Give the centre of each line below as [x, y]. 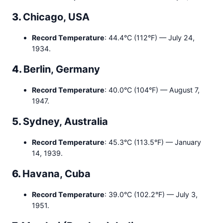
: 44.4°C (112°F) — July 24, [150, 38]
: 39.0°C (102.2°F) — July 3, [151, 195]
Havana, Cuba [56, 174]
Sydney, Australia [65, 122]
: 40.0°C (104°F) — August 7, [152, 90]
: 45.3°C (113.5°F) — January [153, 142]
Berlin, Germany [62, 69]
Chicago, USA [56, 17]
